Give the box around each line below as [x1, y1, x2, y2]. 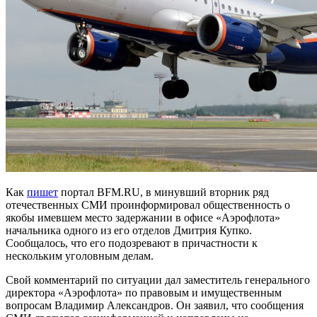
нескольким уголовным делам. [6, 250, 154, 263]
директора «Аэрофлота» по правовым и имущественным [6, 287, 282, 299]
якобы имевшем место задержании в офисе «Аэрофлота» [6, 212, 280, 224]
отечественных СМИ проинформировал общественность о [6, 199, 290, 212]
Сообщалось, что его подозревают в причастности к [6, 237, 258, 250]
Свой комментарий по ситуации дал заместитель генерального [6, 274, 310, 287]
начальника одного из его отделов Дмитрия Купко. [6, 224, 252, 237]
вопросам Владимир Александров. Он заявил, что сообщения [6, 299, 304, 312]
